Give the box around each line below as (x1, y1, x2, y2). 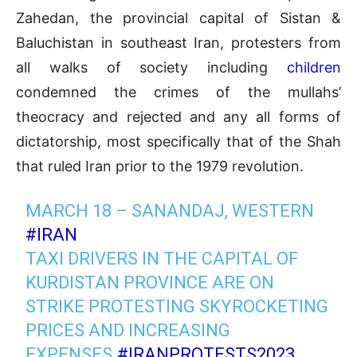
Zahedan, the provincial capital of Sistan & (16, 10, 341, 27)
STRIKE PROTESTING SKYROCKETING (25, 296, 329, 317)
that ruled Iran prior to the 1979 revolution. (16, 158, 304, 175)
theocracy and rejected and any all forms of (16, 108, 341, 126)
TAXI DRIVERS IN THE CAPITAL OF (25, 249, 299, 269)
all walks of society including (16, 59, 287, 76)
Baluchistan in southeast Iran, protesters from (16, 34, 341, 52)
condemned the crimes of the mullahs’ (16, 84, 341, 101)
